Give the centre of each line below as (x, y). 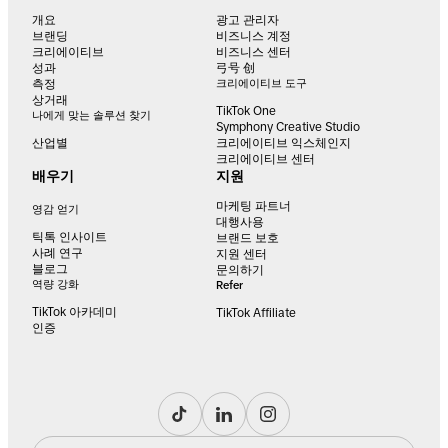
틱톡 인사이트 (69, 237)
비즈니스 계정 (253, 36)
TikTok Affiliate (256, 313)
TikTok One (246, 111)
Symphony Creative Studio (288, 127)
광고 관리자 (247, 20)
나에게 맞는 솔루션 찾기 (91, 115)
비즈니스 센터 (253, 52)
